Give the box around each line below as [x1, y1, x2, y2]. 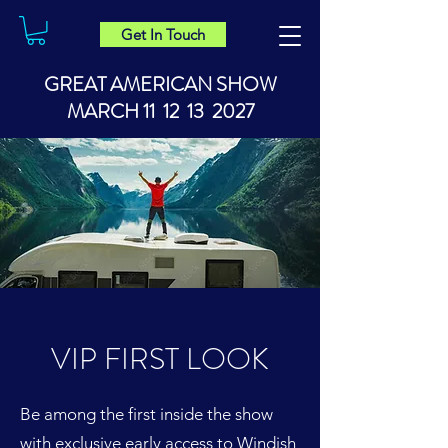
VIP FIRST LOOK [51, 337, 269, 380]
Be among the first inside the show [20, 403, 273, 424]
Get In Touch [121, 25, 205, 44]
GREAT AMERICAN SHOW [43, 69, 277, 99]
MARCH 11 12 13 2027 [66, 96, 254, 126]
